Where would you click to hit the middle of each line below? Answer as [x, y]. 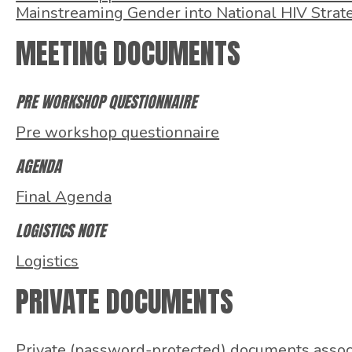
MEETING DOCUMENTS [128, 53]
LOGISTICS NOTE [61, 230]
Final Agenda [64, 196]
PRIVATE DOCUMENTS [125, 301]
